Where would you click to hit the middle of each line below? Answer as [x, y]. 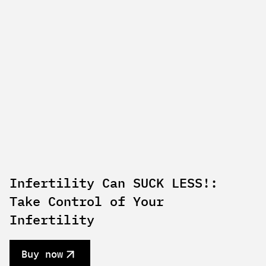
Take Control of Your [86, 201]
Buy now [42, 254]
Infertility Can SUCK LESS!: [113, 183]
